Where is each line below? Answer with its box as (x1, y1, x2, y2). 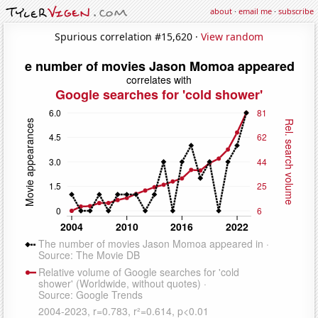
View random (201, 29, 263, 43)
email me (238, 6, 272, 16)
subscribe (278, 6, 314, 16)
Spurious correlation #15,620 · (55, 29, 201, 43)
